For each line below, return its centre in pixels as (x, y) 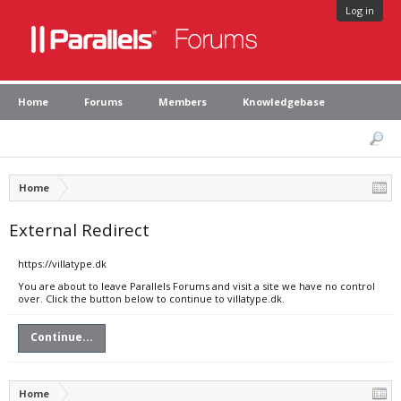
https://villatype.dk (62, 264)
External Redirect (79, 230)
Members (183, 102)
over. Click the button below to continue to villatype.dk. (151, 299)
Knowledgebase (284, 102)
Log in (360, 10)
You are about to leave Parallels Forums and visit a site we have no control (196, 286)
